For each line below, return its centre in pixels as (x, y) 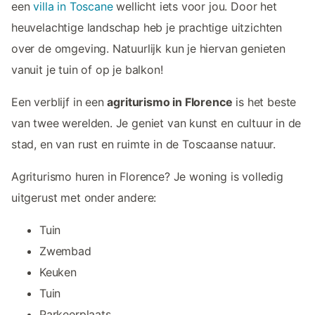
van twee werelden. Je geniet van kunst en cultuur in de (156, 123)
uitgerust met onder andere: (84, 197)
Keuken (58, 272)
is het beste (264, 102)
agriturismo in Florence (170, 102)
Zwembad (65, 251)
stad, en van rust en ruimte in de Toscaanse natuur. (144, 144)
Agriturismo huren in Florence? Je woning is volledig (147, 176)
